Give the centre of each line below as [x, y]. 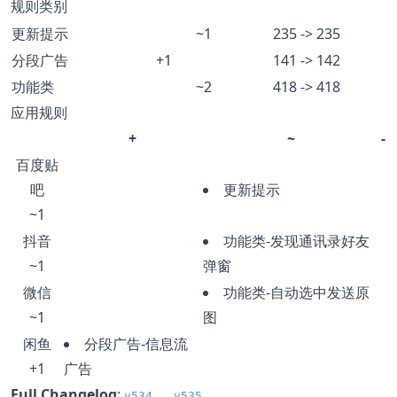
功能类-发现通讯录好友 [296, 241]
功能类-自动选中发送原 [296, 292]
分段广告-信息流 [136, 343]
